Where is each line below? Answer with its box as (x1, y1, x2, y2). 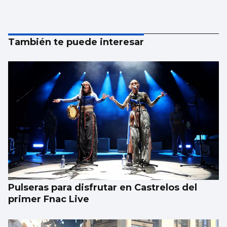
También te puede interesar (8, 36, 144, 48)
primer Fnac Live (8, 194, 89, 205)
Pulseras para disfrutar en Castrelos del (8, 182, 197, 194)
